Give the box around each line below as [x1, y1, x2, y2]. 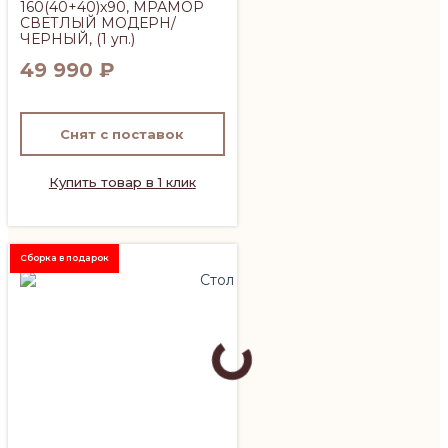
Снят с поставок [60, 125, 185, 142]
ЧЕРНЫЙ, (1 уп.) [20, 29, 135, 48]
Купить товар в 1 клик [48, 173, 196, 190]
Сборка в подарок [20, 252, 109, 264]
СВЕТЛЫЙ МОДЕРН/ [20, 13, 176, 32]
